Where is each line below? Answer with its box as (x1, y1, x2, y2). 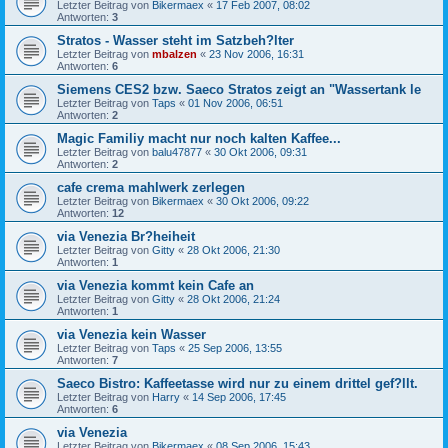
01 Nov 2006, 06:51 (188, 96, 283, 109)
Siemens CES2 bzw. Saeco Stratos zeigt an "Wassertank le (57, 81, 421, 97)
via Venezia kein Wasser (57, 326, 206, 342)
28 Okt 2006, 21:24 (187, 292, 280, 305)
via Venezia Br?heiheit (57, 228, 195, 244)
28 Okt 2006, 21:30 (187, 243, 280, 256)
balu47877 (152, 145, 202, 158)
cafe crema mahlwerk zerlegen (57, 179, 245, 195)
